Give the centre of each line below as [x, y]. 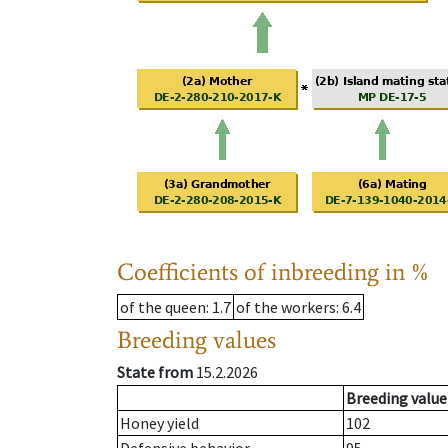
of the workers [286, 307]
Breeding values [196, 340]
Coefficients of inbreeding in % [273, 272]
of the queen [163, 307]
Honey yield [159, 423]
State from [155, 372]
